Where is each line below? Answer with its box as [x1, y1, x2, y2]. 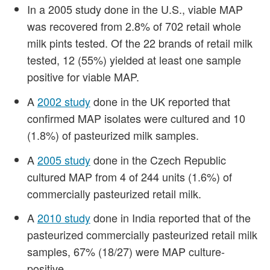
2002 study [37, 93, 90, 109]
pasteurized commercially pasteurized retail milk [27, 227, 257, 243]
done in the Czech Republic [90, 151, 226, 168]
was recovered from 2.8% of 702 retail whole [27, 17, 241, 34]
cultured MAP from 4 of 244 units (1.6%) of [27, 168, 232, 184]
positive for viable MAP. [27, 68, 139, 84]
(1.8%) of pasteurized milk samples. [27, 127, 199, 143]
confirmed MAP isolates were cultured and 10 [27, 110, 245, 126]
